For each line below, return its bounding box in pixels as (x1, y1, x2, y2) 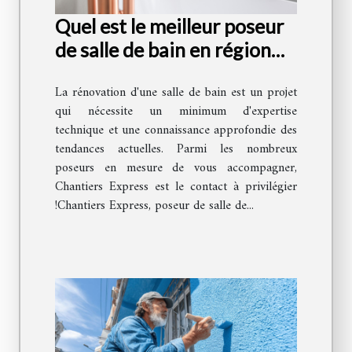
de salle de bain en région (55, 38, 271, 62)
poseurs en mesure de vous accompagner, (55, 157, 297, 180)
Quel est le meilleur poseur (55, 14, 284, 38)
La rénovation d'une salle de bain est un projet (55, 82, 297, 104)
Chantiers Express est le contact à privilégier (55, 176, 297, 199)
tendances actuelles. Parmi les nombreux (55, 138, 297, 161)
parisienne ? (55, 61, 159, 86)
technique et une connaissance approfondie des (55, 119, 297, 142)
